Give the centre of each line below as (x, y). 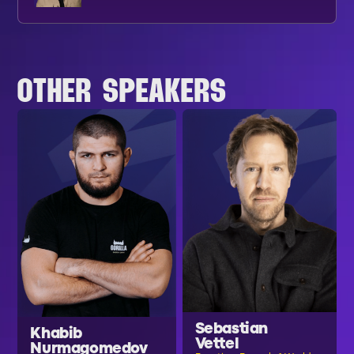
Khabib (56, 334)
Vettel (217, 344)
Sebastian (231, 329)
